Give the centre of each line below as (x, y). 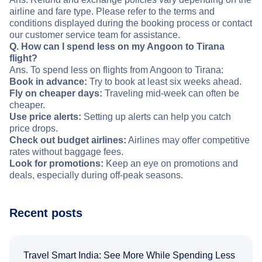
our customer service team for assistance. (95, 35)
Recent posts (46, 213)
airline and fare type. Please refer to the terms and (112, 12)
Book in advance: (48, 82)
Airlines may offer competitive (188, 140)
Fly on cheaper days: (56, 94)
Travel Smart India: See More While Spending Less (129, 256)
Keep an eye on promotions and (171, 164)
